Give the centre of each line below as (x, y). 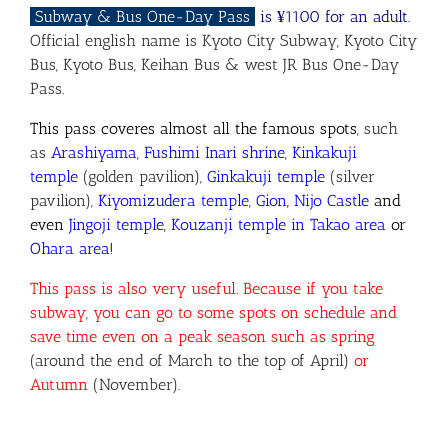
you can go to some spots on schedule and (245, 312)
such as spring (323, 336)
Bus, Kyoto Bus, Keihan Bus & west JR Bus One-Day (214, 64)
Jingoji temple (114, 224)
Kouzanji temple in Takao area (276, 224)
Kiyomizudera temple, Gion (190, 200)
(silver (352, 176)
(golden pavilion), (140, 176)
